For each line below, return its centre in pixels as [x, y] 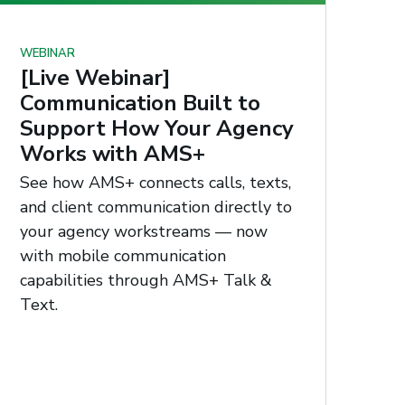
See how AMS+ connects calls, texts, [156, 182]
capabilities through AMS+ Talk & [146, 280]
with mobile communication [123, 255]
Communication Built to [141, 104]
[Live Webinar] [96, 78]
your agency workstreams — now [144, 231]
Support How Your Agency [157, 129]
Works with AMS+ [113, 154]
